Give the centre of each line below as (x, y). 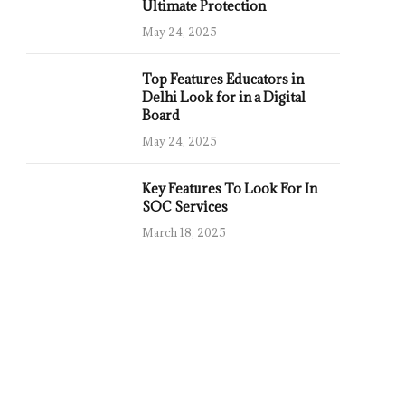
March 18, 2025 (184, 232)
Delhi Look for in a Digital (224, 97)
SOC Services (185, 207)
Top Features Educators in (223, 79)
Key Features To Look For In (230, 188)
